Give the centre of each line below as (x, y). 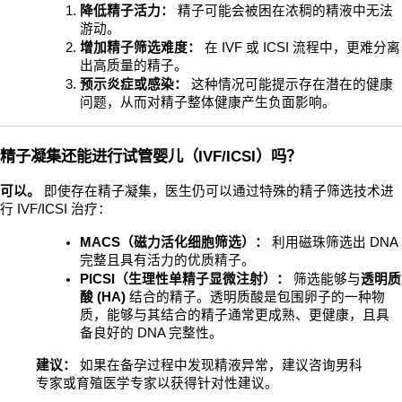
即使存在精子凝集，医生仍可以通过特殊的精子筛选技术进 (217, 191)
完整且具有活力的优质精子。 (168, 260)
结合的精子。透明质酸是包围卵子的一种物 (256, 297)
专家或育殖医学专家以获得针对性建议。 (157, 383)
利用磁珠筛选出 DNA (333, 242)
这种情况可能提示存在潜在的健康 (291, 85)
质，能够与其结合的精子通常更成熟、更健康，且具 (235, 315)
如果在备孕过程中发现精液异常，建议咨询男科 (219, 365)
